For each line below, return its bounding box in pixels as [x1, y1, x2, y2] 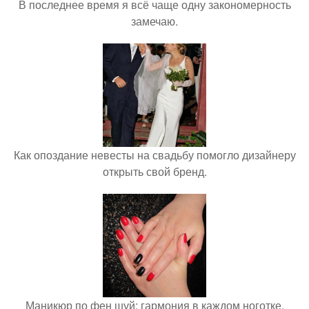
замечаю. [131, 13, 178, 30]
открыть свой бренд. [102, 163, 207, 180]
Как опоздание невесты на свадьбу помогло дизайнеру [13, 147, 296, 163]
